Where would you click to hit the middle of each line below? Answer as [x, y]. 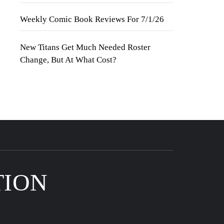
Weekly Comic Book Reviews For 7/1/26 [92, 19]
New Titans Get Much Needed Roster [85, 47]
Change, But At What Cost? [68, 60]
